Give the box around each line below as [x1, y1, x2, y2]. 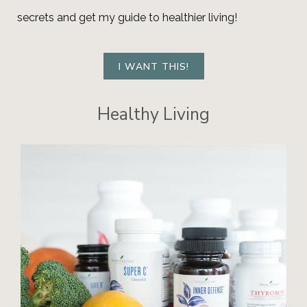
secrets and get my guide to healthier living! [17, 11, 237, 24]
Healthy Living [97, 103, 210, 126]
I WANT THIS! [118, 60, 189, 73]
